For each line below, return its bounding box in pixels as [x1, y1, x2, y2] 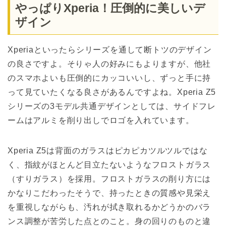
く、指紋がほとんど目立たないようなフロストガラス [8, 160, 211, 169]
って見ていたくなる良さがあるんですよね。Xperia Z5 [8, 87, 216, 96]
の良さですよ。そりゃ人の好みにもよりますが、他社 [8, 59, 211, 68]
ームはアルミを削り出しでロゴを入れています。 [8, 116, 194, 125]
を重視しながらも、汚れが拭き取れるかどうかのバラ [8, 202, 211, 211]
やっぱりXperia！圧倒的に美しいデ [15, 1, 205, 15]
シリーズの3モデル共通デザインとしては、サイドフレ [8, 101, 216, 110]
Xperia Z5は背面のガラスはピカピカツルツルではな [8, 146, 208, 155]
